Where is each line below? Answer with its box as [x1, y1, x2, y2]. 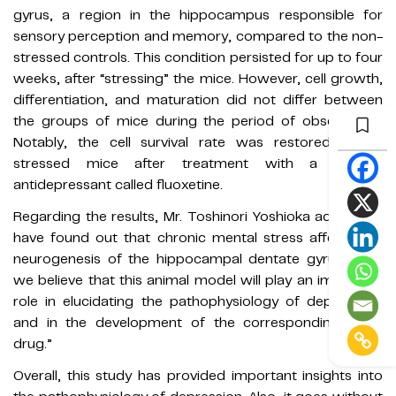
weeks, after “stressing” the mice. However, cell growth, [13, 69, 383, 88]
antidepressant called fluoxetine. [13, 175, 223, 194]
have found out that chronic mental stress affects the [13, 228, 383, 247]
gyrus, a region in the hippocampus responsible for [13, 5, 383, 24]
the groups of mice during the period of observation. [13, 111, 383, 130]
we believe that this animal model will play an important [13, 270, 383, 289]
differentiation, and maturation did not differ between [13, 90, 383, 109]
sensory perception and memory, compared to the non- [13, 27, 383, 45]
